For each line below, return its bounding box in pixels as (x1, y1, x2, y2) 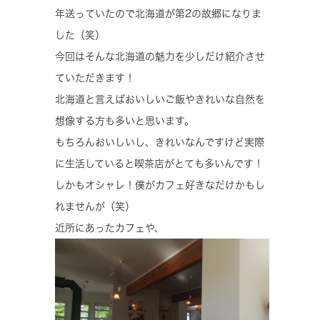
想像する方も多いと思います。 (55, 115, 194, 126)
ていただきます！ (55, 72, 135, 83)
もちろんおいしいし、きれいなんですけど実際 (55, 136, 264, 147)
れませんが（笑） (55, 201, 135, 211)
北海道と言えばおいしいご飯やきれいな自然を (55, 94, 265, 104)
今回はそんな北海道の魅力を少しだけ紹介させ (55, 51, 265, 61)
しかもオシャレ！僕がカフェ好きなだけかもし (55, 179, 265, 190)
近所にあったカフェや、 (55, 222, 164, 233)
